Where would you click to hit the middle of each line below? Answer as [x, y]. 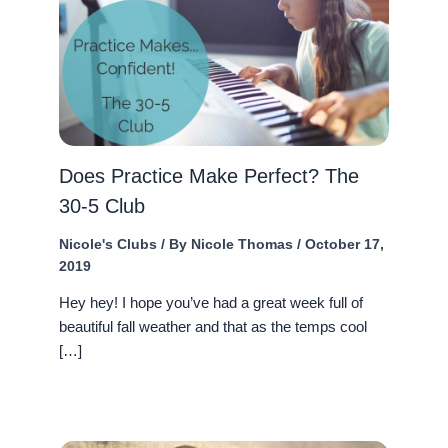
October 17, [344, 244]
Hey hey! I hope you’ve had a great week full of [210, 303]
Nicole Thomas [243, 244]
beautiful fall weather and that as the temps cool [212, 327]
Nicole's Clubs [107, 244]
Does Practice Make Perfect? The [208, 176]
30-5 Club [101, 206]
